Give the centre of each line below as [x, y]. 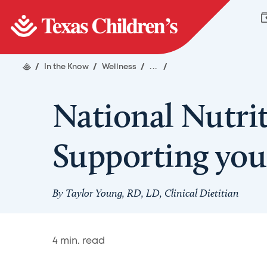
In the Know [67, 67]
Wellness [120, 67]
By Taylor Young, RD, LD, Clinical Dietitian [146, 193]
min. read [81, 241]
